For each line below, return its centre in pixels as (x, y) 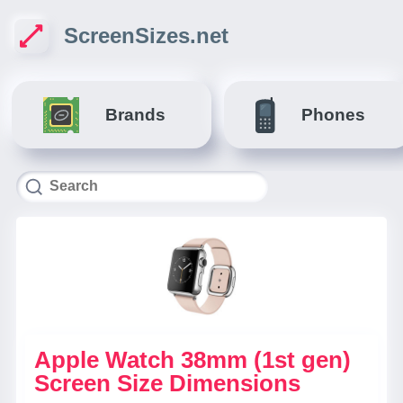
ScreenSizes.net (146, 36)
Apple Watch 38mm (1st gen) (193, 360)
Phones (333, 115)
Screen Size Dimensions (167, 383)
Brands (135, 115)
